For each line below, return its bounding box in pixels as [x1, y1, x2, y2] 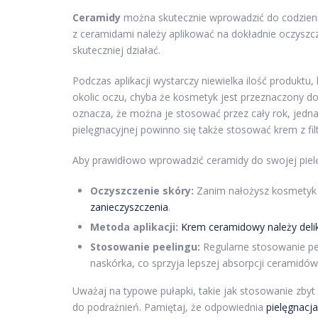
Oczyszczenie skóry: [90, 184, 194, 198]
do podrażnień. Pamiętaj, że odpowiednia [72, 300, 266, 314]
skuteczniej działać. [72, 43, 160, 57]
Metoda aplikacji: [90, 220, 178, 234]
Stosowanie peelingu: [90, 240, 200, 254]
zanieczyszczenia [90, 200, 168, 214]
